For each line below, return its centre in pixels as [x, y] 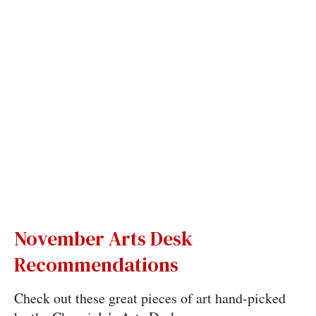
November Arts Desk [103, 238]
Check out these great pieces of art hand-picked [150, 298]
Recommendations [96, 265]
